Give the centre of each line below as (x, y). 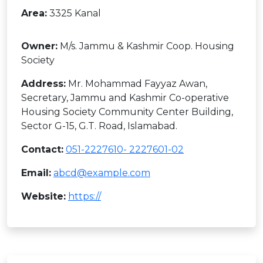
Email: (36, 173)
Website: (43, 196)
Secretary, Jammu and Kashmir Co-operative (125, 98)
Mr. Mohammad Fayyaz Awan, (136, 84)
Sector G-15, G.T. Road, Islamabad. (99, 126)
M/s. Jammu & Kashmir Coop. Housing (146, 46)
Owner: (39, 46)
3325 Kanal (74, 13)
